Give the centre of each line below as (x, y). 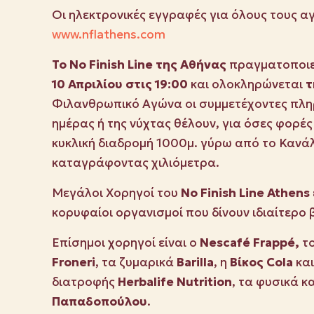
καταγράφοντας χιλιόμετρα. (136, 163)
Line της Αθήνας (177, 65)
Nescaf (221, 243)
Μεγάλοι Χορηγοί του (116, 193)
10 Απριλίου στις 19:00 (120, 84)
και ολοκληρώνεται (247, 84)
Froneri (74, 262)
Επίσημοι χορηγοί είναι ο (126, 243)
